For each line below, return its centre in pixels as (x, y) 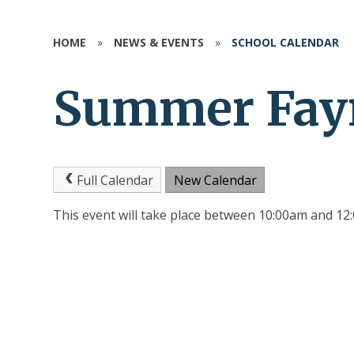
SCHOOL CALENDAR (286, 42)
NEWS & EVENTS (159, 42)
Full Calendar (115, 180)
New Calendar (215, 180)
